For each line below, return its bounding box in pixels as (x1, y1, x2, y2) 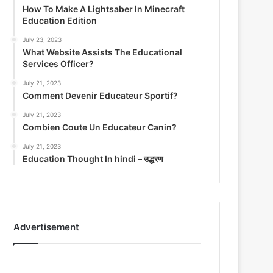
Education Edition (23, 15, 97, 26)
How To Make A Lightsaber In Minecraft (23, 4, 185, 14)
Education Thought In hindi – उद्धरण (23, 154, 164, 164)
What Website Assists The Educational (23, 47, 183, 57)
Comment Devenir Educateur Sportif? (23, 90, 179, 101)
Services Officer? (23, 58, 94, 69)
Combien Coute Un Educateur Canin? (23, 122, 177, 132)
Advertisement (13, 221, 80, 233)
